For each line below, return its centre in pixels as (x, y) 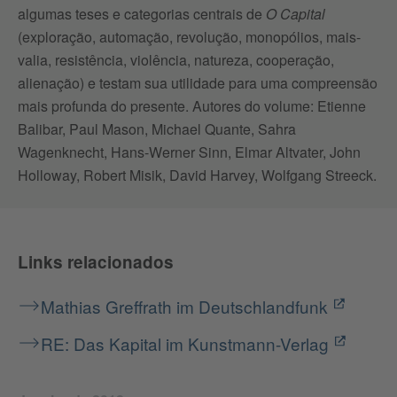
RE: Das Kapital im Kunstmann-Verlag (185, 344)
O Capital (296, 14)
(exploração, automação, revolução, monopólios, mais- (189, 37)
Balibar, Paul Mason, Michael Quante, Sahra (157, 129)
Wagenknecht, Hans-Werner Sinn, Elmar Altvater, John (189, 152)
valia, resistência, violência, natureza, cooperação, (176, 60)
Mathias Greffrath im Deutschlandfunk (184, 307)
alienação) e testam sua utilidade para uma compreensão (198, 83)
